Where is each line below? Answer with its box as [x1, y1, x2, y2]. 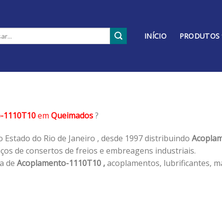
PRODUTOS [179, 31, 220, 41]
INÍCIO [144, 31, 166, 41]
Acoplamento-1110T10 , [17, 157, 105, 168]
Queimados [51, 110, 93, 121]
